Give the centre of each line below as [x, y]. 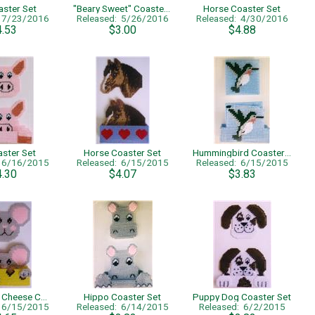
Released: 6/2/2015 [242, 307]
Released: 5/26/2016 [122, 18]
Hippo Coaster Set [122, 297]
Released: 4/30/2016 [242, 18]
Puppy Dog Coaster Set [242, 297]
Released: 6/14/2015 [122, 307]
